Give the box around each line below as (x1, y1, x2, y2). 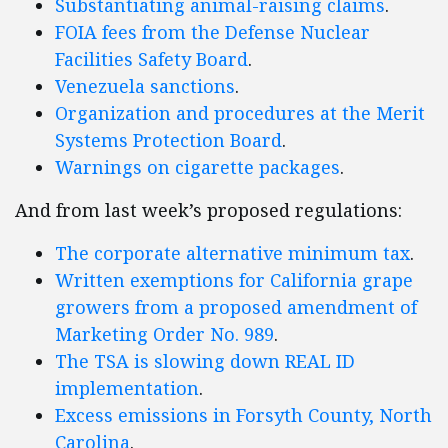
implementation (55, 376, 199, 401)
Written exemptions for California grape (55, 268, 413, 293)
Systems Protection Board (55, 128, 282, 153)
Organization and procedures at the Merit (55, 101, 425, 126)
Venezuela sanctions (55, 74, 235, 99)
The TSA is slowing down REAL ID (55, 349, 355, 374)
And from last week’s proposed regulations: (15, 198, 402, 223)
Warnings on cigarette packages (55, 155, 340, 180)
